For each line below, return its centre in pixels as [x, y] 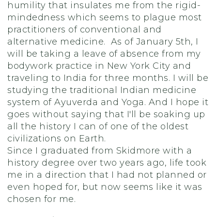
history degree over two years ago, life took [107, 163]
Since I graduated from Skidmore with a [100, 151]
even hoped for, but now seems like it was [105, 187]
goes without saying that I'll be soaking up [106, 114]
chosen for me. [43, 199]
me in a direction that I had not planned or [107, 175]
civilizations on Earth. [57, 139]
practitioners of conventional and [85, 30]
